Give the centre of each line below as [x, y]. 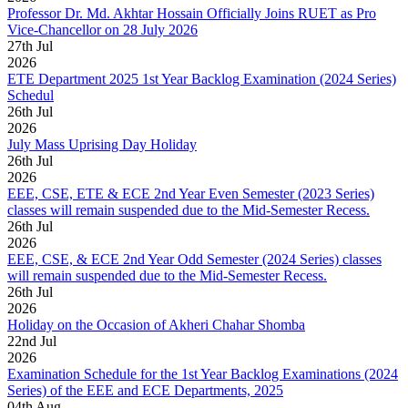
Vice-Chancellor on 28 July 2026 [102, 30]
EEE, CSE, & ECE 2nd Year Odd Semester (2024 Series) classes [194, 260]
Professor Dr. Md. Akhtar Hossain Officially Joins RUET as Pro [192, 14]
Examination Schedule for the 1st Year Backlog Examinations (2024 [203, 374]
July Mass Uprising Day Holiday [102, 145]
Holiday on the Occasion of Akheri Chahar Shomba [156, 325]
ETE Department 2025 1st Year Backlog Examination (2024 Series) [202, 79]
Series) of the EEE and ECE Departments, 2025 [145, 391]
